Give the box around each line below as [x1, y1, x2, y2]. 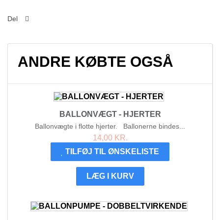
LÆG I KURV [86, 172, 134, 181]
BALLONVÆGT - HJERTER [59, 110, 161, 119]
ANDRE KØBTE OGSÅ [18, 54, 173, 70]
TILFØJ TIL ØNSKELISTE [65, 147, 159, 156]
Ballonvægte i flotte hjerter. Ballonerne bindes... [35, 122, 185, 131]
